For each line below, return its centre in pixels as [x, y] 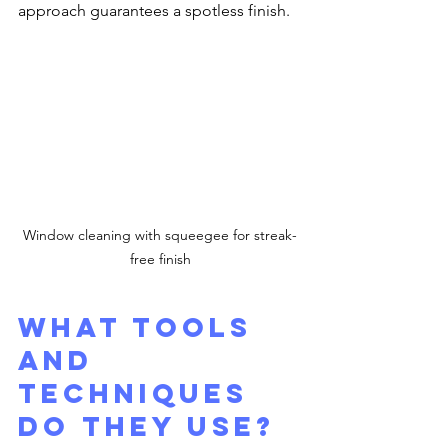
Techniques [139, 392]
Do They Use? [146, 425]
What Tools [141, 326]
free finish [160, 258]
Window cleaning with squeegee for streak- [160, 234]
